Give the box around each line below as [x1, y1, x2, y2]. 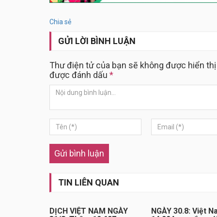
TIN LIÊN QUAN [58, 177, 119, 188]
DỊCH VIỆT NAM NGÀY [49, 206, 128, 216]
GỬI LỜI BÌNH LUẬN [58, 36, 136, 46]
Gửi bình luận [54, 148, 104, 159]
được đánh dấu [49, 70, 109, 80]
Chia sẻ [49, 18, 71, 26]
